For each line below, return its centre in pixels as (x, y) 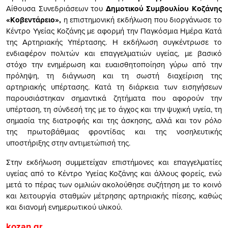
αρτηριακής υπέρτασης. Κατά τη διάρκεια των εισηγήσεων (114, 87)
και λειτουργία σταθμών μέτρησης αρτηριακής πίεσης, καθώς (114, 195)
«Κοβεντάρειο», (34, 20)
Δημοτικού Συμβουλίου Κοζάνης (164, 8)
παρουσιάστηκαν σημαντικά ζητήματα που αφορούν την (114, 98)
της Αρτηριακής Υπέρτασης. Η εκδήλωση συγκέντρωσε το (114, 42)
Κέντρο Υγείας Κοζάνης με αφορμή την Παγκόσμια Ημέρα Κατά (114, 31)
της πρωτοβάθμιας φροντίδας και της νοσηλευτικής (114, 131)
